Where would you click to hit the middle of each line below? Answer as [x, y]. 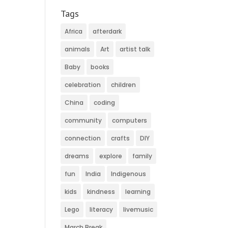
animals [78, 49]
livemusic [138, 210]
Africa [74, 32]
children [124, 85]
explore [111, 156]
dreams [77, 156]
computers [130, 121]
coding [105, 103]
